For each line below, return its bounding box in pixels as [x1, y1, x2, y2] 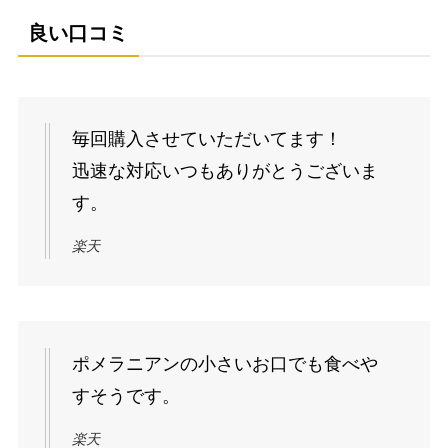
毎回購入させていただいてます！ [71, 129, 342, 150]
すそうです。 [71, 386, 180, 407]
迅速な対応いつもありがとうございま [71, 161, 378, 182]
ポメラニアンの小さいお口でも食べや [71, 354, 378, 375]
